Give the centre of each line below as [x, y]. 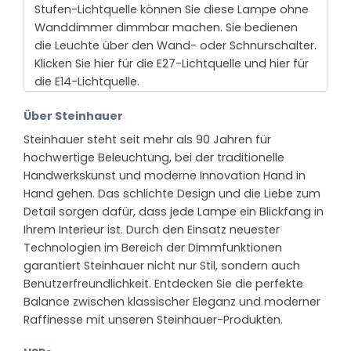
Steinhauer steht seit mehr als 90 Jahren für [147, 140]
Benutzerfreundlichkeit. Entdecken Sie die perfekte [163, 284]
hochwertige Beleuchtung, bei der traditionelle [154, 158]
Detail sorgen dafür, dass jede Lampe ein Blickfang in [174, 212]
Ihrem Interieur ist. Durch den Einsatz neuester [152, 230]
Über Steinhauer [73, 116]
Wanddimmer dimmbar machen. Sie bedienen [166, 28]
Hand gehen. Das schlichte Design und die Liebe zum [172, 194]
